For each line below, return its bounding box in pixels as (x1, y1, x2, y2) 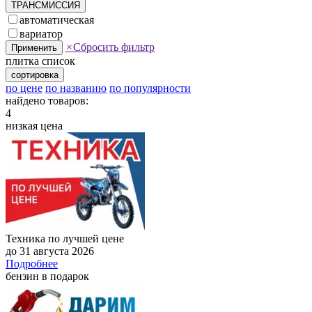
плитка (6, 54, 39, 67)
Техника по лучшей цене (6, 232, 124, 244)
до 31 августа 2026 (6, 244, 94, 257)
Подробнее (6, 257, 58, 270)
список (42, 54, 75, 67)
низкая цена (6, 119, 63, 132)
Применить (11, 42, 57, 53)
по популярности (109, 81, 191, 94)
